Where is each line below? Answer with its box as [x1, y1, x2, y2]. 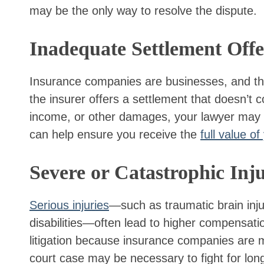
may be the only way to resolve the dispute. [29, 4, 257, 17]
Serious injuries [29, 198, 109, 212]
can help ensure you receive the [29, 127, 200, 141]
